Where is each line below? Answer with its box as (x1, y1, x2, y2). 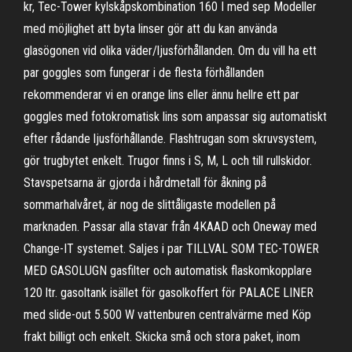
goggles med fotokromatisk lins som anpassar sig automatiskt (24, 109, 327, 124)
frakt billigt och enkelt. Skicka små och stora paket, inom (24, 329, 300, 344)
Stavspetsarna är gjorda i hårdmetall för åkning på (24, 175, 266, 190)
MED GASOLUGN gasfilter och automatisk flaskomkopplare (24, 263, 312, 278)
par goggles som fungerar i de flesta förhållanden (24, 65, 264, 80)
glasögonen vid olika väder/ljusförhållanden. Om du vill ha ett (24, 43, 317, 58)
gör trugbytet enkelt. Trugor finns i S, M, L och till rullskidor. (24, 153, 312, 168)
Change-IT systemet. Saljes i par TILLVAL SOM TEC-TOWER (24, 241, 319, 256)
